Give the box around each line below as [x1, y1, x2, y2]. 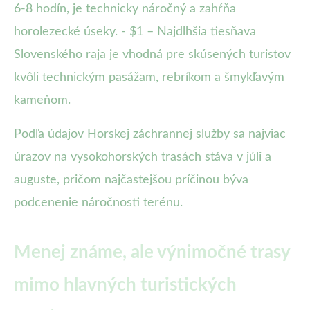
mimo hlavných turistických [14, 276, 237, 295]
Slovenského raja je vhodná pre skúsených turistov [14, 48, 291, 62]
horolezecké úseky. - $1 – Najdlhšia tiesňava [14, 26, 256, 39]
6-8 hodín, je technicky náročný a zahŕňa [14, 3, 236, 16]
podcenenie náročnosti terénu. [14, 197, 183, 210]
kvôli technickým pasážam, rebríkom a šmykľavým [14, 71, 284, 84]
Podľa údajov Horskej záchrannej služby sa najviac [14, 128, 286, 141]
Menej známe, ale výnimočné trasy [14, 244, 290, 262]
